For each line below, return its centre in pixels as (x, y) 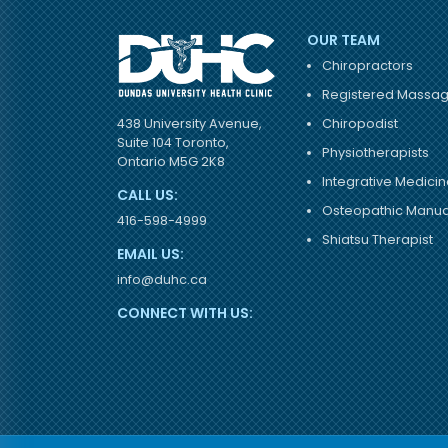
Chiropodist (360, 124)
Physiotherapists (376, 153)
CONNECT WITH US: (185, 313)
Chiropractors (368, 66)
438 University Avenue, (189, 124)
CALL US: (147, 195)
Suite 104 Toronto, (173, 143)
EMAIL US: (150, 254)
